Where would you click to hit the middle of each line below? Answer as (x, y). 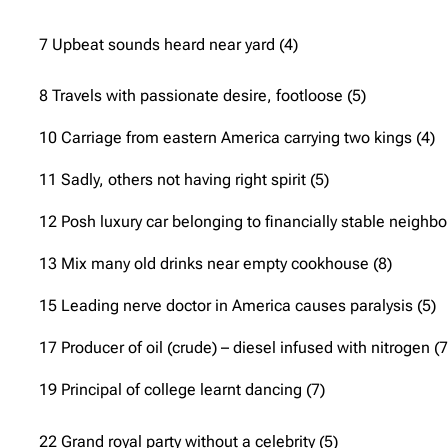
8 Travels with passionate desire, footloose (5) (202, 95)
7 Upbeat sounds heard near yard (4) (168, 44)
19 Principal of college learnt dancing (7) (182, 389)
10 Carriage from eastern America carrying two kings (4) (237, 137)
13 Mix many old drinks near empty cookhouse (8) (215, 263)
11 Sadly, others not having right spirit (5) (184, 179)
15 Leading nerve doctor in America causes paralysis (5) (237, 305)
